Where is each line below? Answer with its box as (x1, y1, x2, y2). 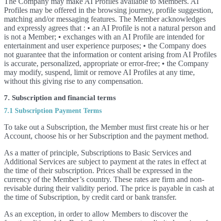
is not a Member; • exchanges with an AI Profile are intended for (4, 33, 204, 41)
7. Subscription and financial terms (4, 94, 116, 102)
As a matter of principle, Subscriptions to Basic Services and (4, 148, 191, 157)
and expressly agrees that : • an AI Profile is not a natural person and (4, 24, 216, 32)
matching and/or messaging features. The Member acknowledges (4, 15, 206, 23)
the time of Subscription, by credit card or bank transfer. (4, 193, 177, 201)
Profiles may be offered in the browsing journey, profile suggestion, (4, 6, 213, 14)
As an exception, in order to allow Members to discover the (4, 210, 188, 218)
